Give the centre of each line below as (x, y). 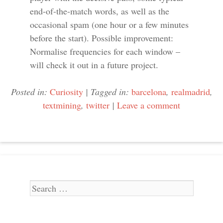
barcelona (149, 91)
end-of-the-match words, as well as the (100, 11)
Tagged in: (111, 91)
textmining (62, 105)
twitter (98, 105)
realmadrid (190, 91)
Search (42, 186)
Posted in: (30, 91)
